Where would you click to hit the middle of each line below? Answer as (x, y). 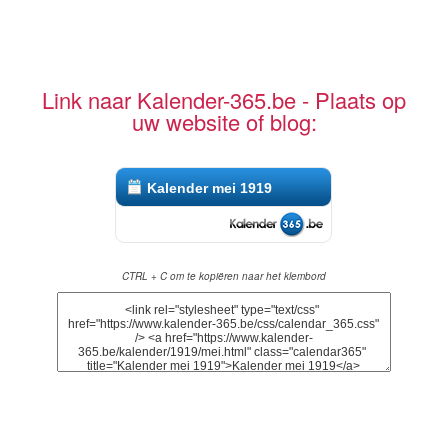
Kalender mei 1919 (210, 187)
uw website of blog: (224, 121)
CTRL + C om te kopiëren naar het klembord (224, 275)
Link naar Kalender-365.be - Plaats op (224, 99)
